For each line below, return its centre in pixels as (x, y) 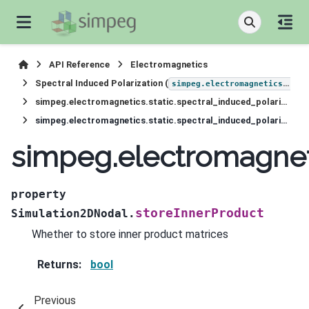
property (39, 194)
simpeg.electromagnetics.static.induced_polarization (227, 84)
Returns (58, 265)
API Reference (80, 64)
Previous (54, 301)
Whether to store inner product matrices (130, 234)
